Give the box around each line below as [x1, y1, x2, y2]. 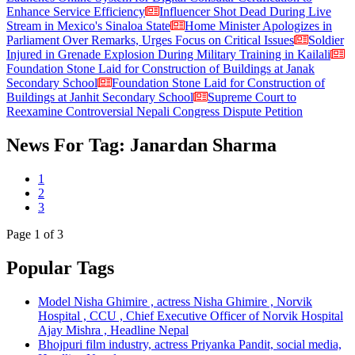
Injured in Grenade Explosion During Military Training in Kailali [6, 48, 330, 61]
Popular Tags [6, 257, 114, 278]
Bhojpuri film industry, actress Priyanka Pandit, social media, [38, 337, 342, 351]
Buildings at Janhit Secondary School [6, 90, 193, 104]
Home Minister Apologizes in [185, 19, 332, 32]
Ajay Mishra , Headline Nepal [38, 323, 189, 337]
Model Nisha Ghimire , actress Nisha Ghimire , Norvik [38, 294, 312, 308]
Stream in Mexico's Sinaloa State [6, 19, 170, 32]
